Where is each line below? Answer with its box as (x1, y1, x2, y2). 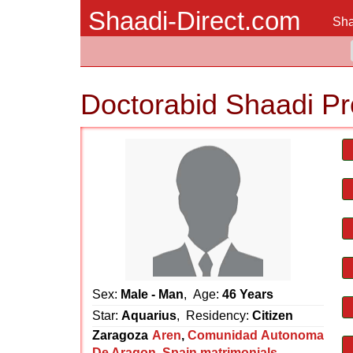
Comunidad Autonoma (188, 329, 325, 342)
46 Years (222, 288, 273, 301)
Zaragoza (92, 329, 148, 342)
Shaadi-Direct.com (88, 6, 300, 35)
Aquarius (121, 309, 176, 322)
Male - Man (121, 288, 184, 301)
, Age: (184, 288, 222, 301)
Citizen (252, 309, 293, 322)
